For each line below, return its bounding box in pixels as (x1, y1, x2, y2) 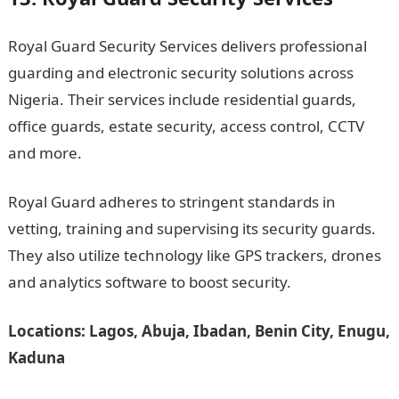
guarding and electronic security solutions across (7, 62, 354, 83)
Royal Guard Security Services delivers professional (7, 36, 367, 56)
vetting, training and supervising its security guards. (7, 218, 376, 239)
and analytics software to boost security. (7, 272, 291, 292)
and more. (7, 142, 82, 163)
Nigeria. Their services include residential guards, (7, 89, 356, 110)
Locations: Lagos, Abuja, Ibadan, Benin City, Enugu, (7, 321, 390, 341)
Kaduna (7, 347, 65, 368)
